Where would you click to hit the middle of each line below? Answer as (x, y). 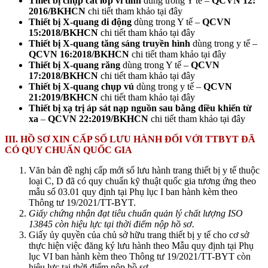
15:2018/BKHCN (63, 32)
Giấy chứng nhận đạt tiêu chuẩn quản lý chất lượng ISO (136, 213)
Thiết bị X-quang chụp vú (81, 86)
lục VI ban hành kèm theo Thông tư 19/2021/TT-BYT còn (140, 256)
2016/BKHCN (57, 11)
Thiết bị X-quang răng (74, 65)
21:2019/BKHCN (63, 97)
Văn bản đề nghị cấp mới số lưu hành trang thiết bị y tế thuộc (144, 170)
